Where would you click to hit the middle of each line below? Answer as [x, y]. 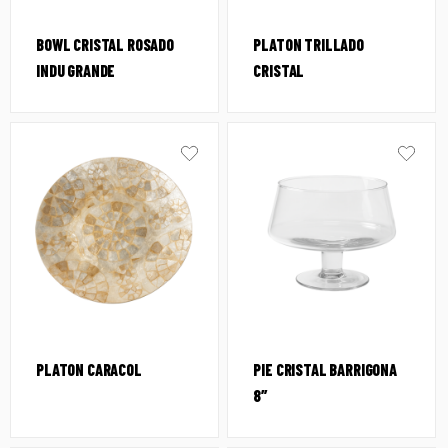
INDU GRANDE [76, 71]
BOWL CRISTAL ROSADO [105, 45]
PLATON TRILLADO [308, 45]
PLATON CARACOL [89, 370]
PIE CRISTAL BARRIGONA [325, 370]
